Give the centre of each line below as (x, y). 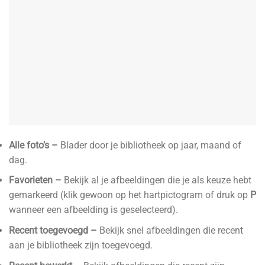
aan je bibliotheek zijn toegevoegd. (81, 245)
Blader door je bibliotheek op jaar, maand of (151, 145)
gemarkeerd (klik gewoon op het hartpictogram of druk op (128, 195)
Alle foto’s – (35, 145)
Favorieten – (36, 180)
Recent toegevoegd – (54, 231)
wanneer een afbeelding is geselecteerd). (93, 210)
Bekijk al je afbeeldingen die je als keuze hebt (158, 180)
